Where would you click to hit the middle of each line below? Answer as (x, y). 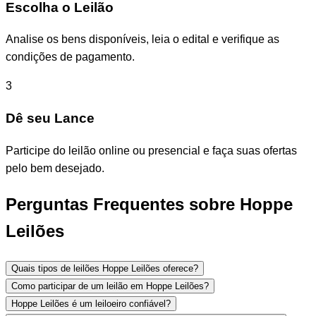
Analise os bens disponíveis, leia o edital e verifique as (142, 39)
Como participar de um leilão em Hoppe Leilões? (110, 286)
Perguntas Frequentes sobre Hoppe (149, 204)
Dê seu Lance (50, 119)
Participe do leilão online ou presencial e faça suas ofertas (151, 150)
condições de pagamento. (70, 57)
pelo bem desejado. (55, 168)
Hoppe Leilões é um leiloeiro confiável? (91, 303)
